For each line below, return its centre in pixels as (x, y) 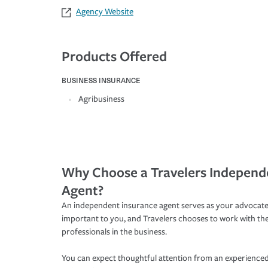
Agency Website (105, 12)
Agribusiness (101, 99)
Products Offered (114, 56)
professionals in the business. (114, 232)
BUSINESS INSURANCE (101, 80)
